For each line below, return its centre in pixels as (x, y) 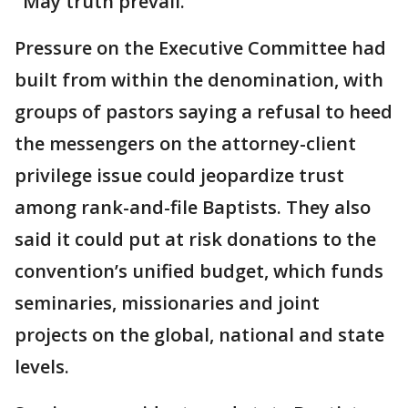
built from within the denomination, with (199, 80)
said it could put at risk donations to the (195, 239)
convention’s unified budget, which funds (199, 271)
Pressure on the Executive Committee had (200, 48)
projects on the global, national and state (199, 335)
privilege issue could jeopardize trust (179, 175)
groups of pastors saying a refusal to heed (204, 112)
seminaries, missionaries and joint (167, 303)
